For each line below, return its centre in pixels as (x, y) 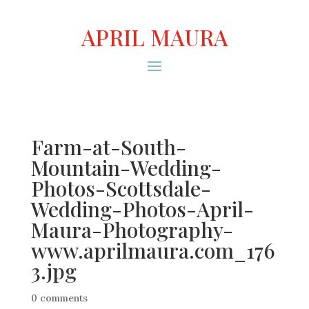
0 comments (59, 298)
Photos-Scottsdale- (121, 188)
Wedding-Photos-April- (142, 209)
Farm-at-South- (108, 147)
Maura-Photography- (132, 230)
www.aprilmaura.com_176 (153, 250)
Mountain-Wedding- (126, 168)
